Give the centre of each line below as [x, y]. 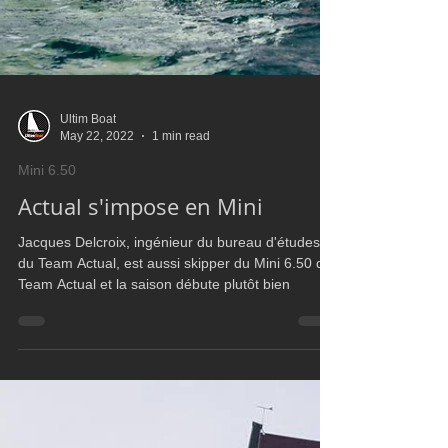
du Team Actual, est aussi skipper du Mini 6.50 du [175, 431]
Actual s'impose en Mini [140, 374]
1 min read [181, 303]
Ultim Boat [88, 287]
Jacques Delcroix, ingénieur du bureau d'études [169, 410]
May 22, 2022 [97, 303]
